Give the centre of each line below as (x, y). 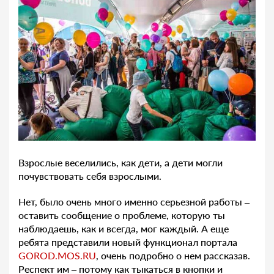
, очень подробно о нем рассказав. (173, 256)
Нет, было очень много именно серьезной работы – (134, 202)
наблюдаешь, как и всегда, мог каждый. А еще (124, 229)
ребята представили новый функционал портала (128, 242)
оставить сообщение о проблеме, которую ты (122, 215)
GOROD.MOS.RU (57, 256)
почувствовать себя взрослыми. (90, 176)
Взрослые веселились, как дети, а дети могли (120, 163)
